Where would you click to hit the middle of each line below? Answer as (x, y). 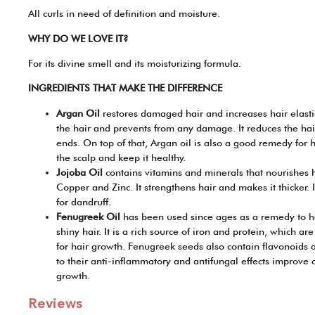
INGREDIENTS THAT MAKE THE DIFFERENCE (125, 88)
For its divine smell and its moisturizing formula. (135, 63)
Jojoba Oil (81, 172)
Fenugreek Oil (90, 216)
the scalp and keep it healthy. (121, 157)
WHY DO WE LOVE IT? (78, 38)
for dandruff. (84, 201)
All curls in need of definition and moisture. (124, 14)
